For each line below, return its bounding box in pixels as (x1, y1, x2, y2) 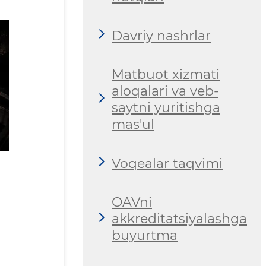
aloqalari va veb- (112, 83, 218, 100)
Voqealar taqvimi (112, 155, 223, 172)
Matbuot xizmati (112, 66, 220, 83)
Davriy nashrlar (112, 27, 211, 44)
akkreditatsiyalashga (112, 211, 247, 227)
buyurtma (112, 227, 178, 244)
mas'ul (112, 116, 154, 133)
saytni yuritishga (112, 100, 220, 116)
